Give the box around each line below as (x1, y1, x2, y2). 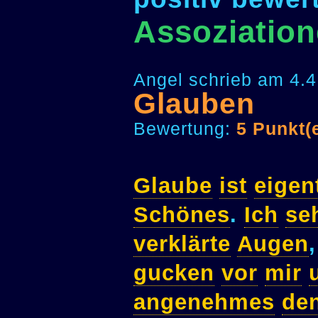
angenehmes (133, 290, 275, 315)
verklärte (133, 231, 231, 257)
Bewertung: (133, 119, 236, 139)
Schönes (133, 202, 230, 228)
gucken (133, 261, 214, 286)
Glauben (133, 87, 255, 121)
